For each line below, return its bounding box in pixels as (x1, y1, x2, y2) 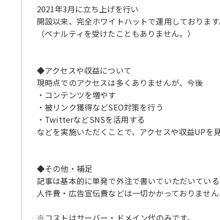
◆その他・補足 (37, 162, 93, 174)
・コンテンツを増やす (37, 88, 116, 101)
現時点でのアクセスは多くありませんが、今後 (37, 76, 203, 88)
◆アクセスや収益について (37, 64, 132, 76)
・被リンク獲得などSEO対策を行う (37, 101, 164, 113)
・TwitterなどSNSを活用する (37, 113, 145, 125)
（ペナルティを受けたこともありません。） (37, 27, 195, 39)
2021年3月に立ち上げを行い (37, 2, 139, 15)
